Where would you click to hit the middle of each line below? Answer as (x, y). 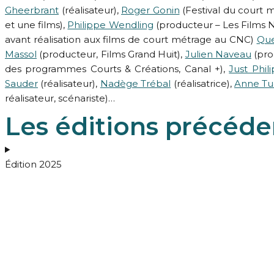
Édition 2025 (33, 164)
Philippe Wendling (110, 25)
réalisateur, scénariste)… (60, 98)
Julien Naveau (218, 54)
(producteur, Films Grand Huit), (111, 54)
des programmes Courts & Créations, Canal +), (117, 69)
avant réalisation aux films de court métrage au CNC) (131, 40)
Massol (21, 54)
